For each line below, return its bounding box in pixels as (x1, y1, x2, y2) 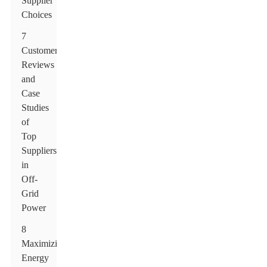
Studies (21, 103, 49, 113)
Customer (21, 45, 58, 55)
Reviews (21, 60, 55, 70)
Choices (21, 10, 52, 20)
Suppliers (21, 145, 57, 156)
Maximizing (21, 238, 67, 249)
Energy (21, 253, 49, 263)
